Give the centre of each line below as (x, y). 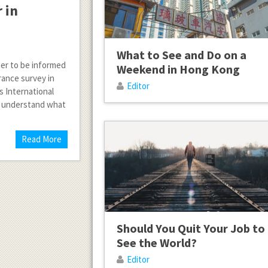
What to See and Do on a (181, 55)
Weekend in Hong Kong (178, 69)
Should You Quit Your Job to (191, 228)
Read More (42, 139)
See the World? (156, 242)
